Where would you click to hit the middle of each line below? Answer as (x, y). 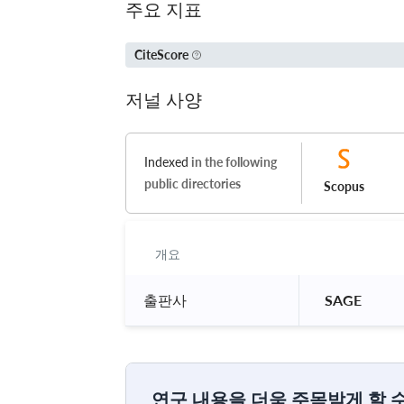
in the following (233, 161)
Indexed (166, 161)
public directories (193, 183)
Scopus (344, 186)
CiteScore (161, 55)
